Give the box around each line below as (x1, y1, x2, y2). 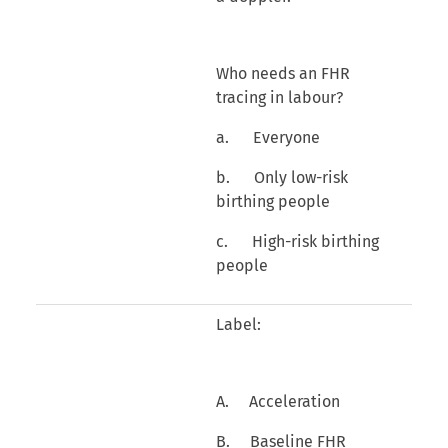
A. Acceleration (215, 391, 340, 411)
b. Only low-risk (215, 167, 348, 187)
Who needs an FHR (215, 63, 350, 83)
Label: (215, 314, 261, 334)
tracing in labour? (215, 87, 343, 107)
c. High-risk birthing (215, 231, 379, 251)
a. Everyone (215, 127, 320, 147)
